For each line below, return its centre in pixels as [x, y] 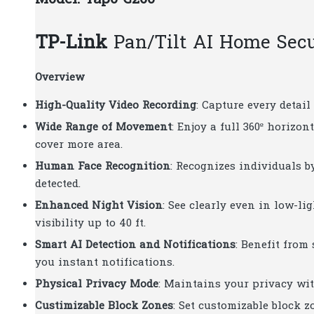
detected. [58, 184]
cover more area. [79, 145]
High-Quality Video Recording [116, 105]
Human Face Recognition [103, 166]
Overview [60, 77]
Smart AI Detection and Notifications [135, 245]
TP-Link [74, 44]
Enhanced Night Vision [99, 206]
